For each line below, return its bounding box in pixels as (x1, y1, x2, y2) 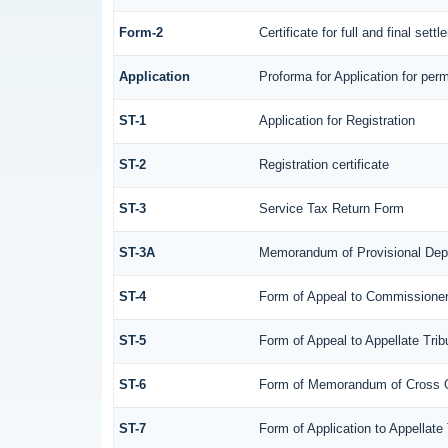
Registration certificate (258, 156, 389, 172)
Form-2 (118, 24, 163, 40)
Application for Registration (258, 112, 415, 128)
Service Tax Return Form (258, 200, 404, 216)
